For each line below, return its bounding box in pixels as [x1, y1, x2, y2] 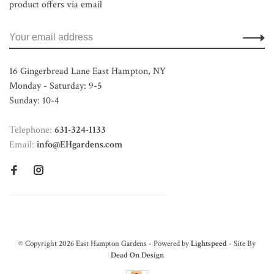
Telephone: [9, 124, 54, 136]
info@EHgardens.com [37, 138, 122, 151]
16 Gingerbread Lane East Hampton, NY [9, 65, 166, 78]
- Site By [227, 239, 256, 249]
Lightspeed [191, 239, 227, 249]
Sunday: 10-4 [9, 94, 59, 107]
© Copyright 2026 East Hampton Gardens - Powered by [18, 239, 191, 249]
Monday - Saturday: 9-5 [9, 80, 102, 92]
